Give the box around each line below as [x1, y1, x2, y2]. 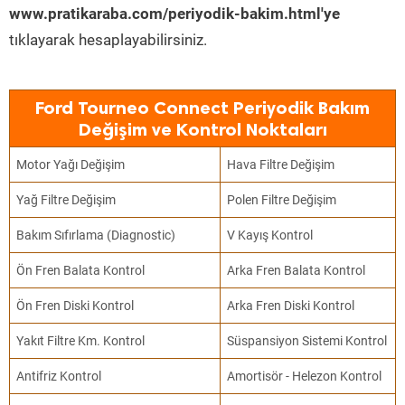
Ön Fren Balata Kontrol [16, 263, 146, 278]
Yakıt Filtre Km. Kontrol [16, 334, 146, 348]
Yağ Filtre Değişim [16, 193, 117, 207]
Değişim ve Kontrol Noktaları [78, 118, 327, 140]
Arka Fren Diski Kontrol [227, 298, 355, 313]
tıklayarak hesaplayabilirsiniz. [9, 31, 207, 49]
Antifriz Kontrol [16, 369, 102, 383]
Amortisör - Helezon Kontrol [227, 369, 382, 383]
